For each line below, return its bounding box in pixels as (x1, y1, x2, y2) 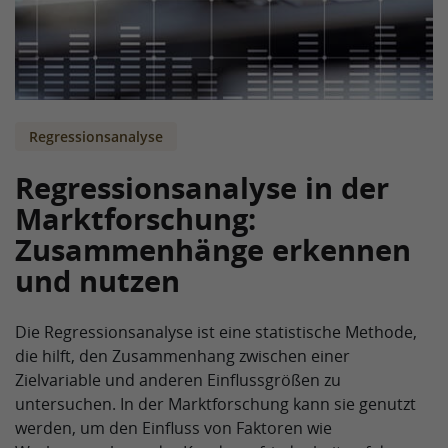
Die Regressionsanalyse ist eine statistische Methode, (15, 321, 417, 343)
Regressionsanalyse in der (15, 168, 389, 207)
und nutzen (15, 261, 180, 300)
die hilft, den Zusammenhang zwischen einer (15, 345, 350, 367)
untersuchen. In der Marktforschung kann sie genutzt (15, 393, 416, 415)
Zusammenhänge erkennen (15, 230, 411, 269)
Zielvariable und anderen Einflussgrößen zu (15, 369, 341, 391)
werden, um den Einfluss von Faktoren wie (15, 417, 332, 439)
